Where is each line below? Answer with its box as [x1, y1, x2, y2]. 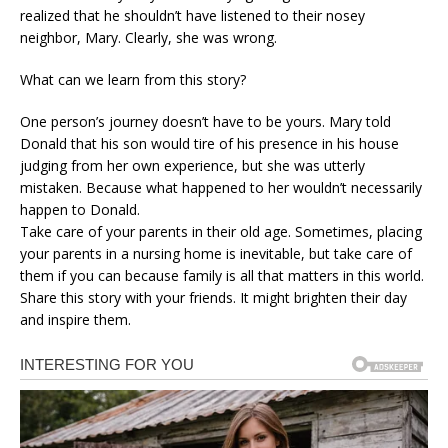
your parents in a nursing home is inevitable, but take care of [20, 244, 412, 263]
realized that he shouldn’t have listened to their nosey [20, 6, 365, 25]
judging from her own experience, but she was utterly [20, 156, 365, 175]
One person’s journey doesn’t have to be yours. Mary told [20, 112, 391, 131]
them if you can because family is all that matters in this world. [20, 266, 424, 285]
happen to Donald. [20, 200, 140, 219]
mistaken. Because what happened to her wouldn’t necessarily [20, 178, 422, 197]
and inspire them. [20, 310, 131, 329]
